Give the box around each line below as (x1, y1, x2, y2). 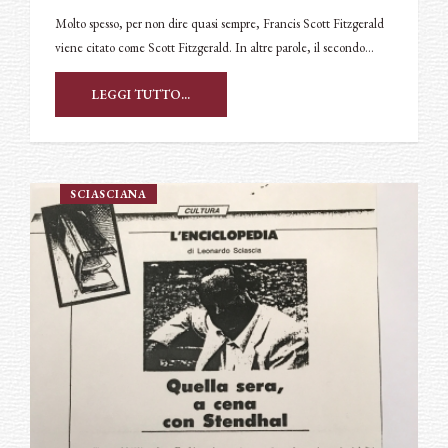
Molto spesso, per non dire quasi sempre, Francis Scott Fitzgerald (55, 15, 384, 33)
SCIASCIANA (70, 187, 147, 202)
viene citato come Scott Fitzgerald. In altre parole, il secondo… (55, 39, 374, 57)
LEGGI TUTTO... (92, 86, 190, 104)
